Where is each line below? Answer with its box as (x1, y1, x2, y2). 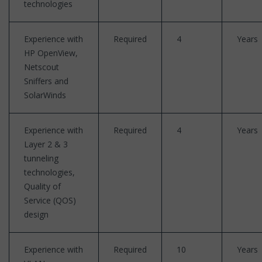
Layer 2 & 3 (24, 138, 68, 150)
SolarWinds (24, 89, 66, 101)
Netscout (24, 61, 59, 73)
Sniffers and (24, 75, 68, 87)
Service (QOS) (24, 194, 76, 206)
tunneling (24, 152, 58, 164)
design (24, 208, 49, 220)
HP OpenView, (24, 47, 78, 58)
